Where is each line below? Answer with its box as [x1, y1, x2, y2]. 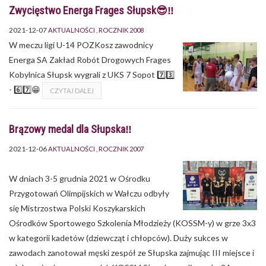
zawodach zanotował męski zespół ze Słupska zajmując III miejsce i [9, 247, 254, 258]
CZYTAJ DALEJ [50, 86, 94, 94]
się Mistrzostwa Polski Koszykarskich [9, 202, 145, 213]
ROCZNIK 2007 [99, 144, 144, 153]
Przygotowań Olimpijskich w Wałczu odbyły [9, 188, 169, 198]
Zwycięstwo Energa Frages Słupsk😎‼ [9, 4, 174, 17]
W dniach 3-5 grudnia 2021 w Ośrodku [9, 173, 150, 183]
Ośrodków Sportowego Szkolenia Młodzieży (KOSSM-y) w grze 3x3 [9, 217, 256, 228]
